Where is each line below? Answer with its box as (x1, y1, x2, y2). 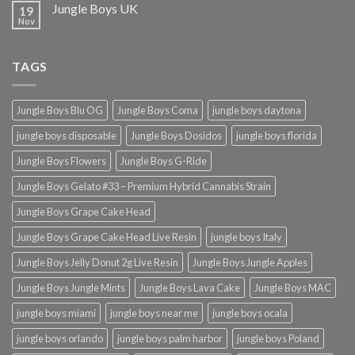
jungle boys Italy (211, 231, 282, 244)
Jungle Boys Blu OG (17, 104, 103, 117)
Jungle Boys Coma (117, 104, 198, 117)
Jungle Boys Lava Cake (139, 281, 240, 295)
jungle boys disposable (17, 129, 116, 143)
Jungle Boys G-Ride (120, 155, 207, 168)
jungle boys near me (110, 307, 198, 320)
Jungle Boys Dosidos (131, 129, 222, 143)
